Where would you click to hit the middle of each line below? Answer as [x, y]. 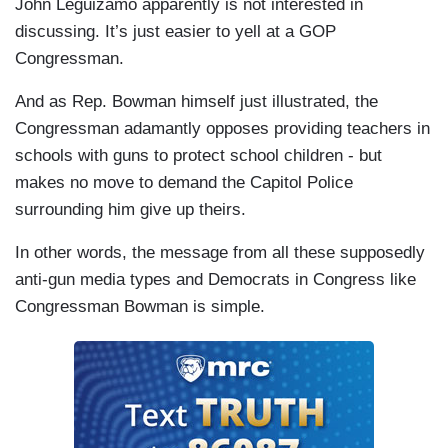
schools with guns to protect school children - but [198, 156]
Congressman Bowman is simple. [142, 307]
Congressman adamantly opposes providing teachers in [222, 129]
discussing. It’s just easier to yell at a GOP [175, 32]
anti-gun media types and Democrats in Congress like [215, 280]
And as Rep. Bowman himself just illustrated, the [196, 102]
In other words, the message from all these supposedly [220, 253]
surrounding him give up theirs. [133, 210]
